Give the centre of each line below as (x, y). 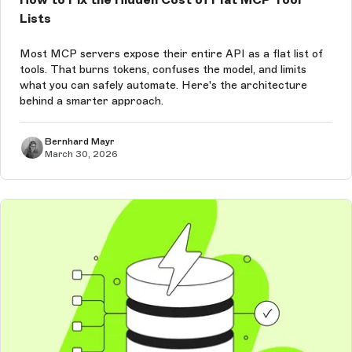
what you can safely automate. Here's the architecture (163, 85)
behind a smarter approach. (92, 101)
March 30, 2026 (81, 154)
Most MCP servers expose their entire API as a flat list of (171, 53)
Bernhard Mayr (80, 141)
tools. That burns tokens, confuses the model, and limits (163, 69)
